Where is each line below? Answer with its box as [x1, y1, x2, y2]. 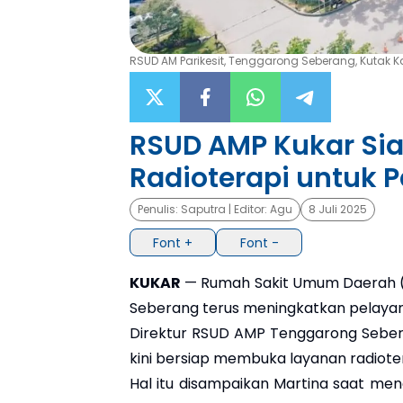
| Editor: [226, 201, 270, 218]
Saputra [181, 201, 226, 218]
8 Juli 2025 [309, 201, 367, 218]
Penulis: [138, 201, 181, 218]
